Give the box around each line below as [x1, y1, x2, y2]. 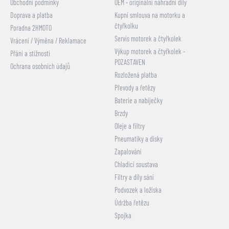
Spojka [114, 211, 131, 220]
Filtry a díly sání [114, 173, 154, 182]
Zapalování [114, 147, 142, 156]
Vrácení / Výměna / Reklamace [10, 36, 86, 45]
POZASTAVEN [114, 58, 145, 67]
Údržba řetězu [114, 198, 149, 208]
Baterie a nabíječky [114, 96, 163, 105]
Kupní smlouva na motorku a [114, 11, 185, 20]
